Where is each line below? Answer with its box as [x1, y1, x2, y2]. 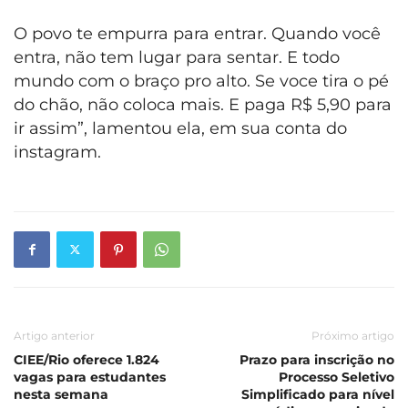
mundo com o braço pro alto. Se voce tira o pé [14, 70, 389, 91]
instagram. [14, 141, 101, 162]
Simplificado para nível [241, 385, 394, 403]
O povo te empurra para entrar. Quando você [14, 23, 381, 44]
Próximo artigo [311, 328, 394, 342]
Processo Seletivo [279, 368, 394, 385]
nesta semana [14, 385, 108, 403]
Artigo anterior [14, 328, 95, 342]
